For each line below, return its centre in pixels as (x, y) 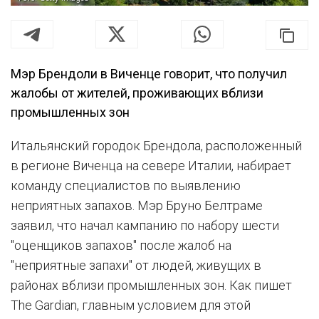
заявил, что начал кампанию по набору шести (145, 225)
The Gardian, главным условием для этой (131, 305)
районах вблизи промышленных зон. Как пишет (151, 285)
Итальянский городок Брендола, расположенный (156, 146)
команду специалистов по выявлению (126, 185)
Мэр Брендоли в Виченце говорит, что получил (149, 74)
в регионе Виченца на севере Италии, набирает (151, 166)
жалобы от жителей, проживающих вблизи (137, 93)
